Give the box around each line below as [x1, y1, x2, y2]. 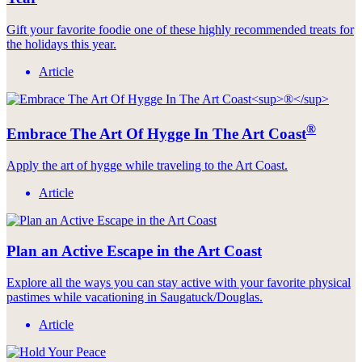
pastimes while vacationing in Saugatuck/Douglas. [6, 290, 263, 305]
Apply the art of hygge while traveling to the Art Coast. [6, 158, 288, 172]
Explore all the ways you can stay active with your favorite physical [6, 276, 351, 290]
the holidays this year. [6, 36, 116, 51]
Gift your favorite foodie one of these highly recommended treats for [6, 22, 354, 36]
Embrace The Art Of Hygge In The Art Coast [6, 124, 306, 142]
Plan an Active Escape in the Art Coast [6, 242, 262, 260]
